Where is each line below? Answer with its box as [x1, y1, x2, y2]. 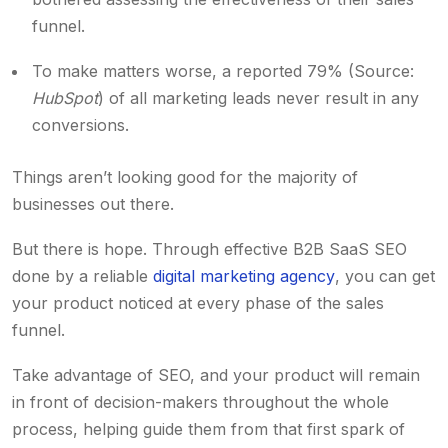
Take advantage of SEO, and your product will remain [12, 365, 420, 385]
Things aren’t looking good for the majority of [12, 167, 358, 187]
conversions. [32, 115, 129, 135]
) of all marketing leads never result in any [98, 88, 419, 108]
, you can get [335, 266, 435, 286]
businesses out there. [12, 194, 179, 214]
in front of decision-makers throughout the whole [12, 392, 389, 412]
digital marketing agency [153, 266, 335, 286]
